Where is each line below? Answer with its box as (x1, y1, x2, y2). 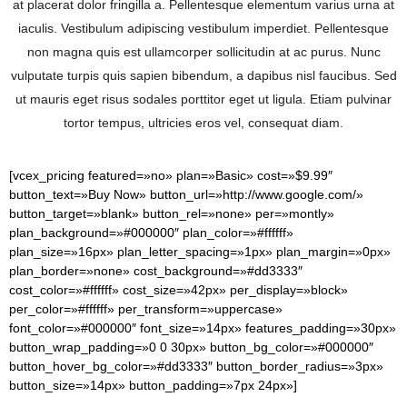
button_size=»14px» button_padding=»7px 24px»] (9, 377, 297, 392)
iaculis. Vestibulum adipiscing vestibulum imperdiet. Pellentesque (18, 20, 389, 35)
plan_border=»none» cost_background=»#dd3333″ (9, 263, 303, 278)
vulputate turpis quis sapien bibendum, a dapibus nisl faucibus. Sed (10, 67, 397, 83)
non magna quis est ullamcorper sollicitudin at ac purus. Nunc (26, 44, 381, 59)
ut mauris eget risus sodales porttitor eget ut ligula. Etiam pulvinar (15, 91, 392, 106)
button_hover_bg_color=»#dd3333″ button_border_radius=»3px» (9, 358, 383, 373)
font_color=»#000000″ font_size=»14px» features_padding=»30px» (9, 320, 396, 335)
